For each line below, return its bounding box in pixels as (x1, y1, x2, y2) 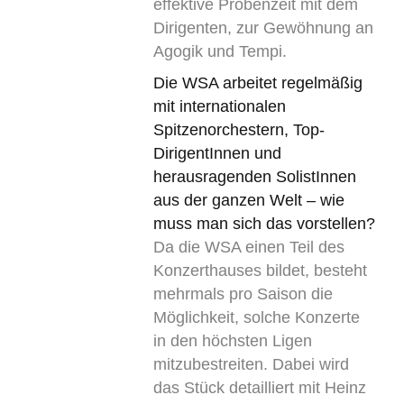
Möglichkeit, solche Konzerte (152, 308, 360, 326)
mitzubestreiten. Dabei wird (152, 354, 349, 373)
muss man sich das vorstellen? (152, 214, 375, 233)
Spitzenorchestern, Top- (152, 120, 325, 139)
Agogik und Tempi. (152, 41, 287, 60)
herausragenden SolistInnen (152, 167, 356, 186)
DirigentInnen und (152, 143, 281, 162)
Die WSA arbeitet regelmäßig (152, 73, 363, 92)
